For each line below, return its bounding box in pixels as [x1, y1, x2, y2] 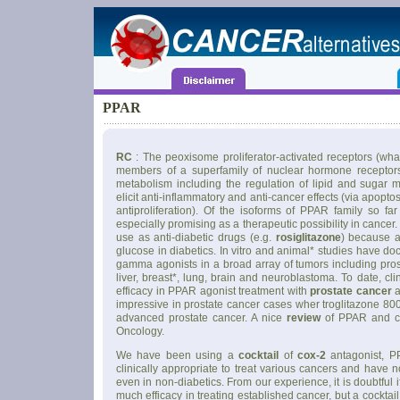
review [287, 312, 321, 324]
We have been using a [116, 349, 239, 362]
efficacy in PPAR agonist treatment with [116, 285, 310, 297]
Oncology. [116, 325, 164, 337]
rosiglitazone [275, 231, 341, 244]
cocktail [238, 349, 279, 362]
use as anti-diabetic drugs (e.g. [116, 231, 276, 244]
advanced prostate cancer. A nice [116, 312, 287, 324]
